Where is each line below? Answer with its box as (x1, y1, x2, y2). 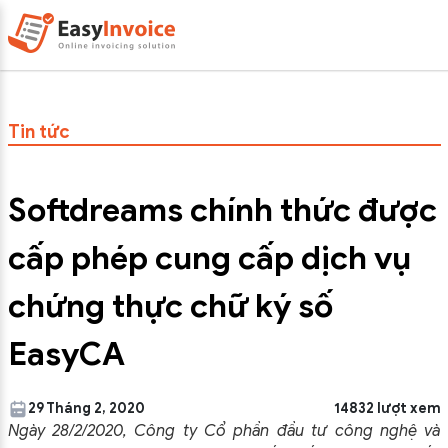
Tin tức (7, 121, 70, 143)
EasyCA (7, 334, 125, 374)
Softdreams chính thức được (7, 190, 437, 230)
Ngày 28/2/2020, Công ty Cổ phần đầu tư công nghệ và (7, 421, 441, 441)
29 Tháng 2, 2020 (27, 400, 145, 417)
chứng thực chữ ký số (7, 286, 333, 326)
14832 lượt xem (333, 400, 441, 417)
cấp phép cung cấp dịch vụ (7, 238, 411, 278)
